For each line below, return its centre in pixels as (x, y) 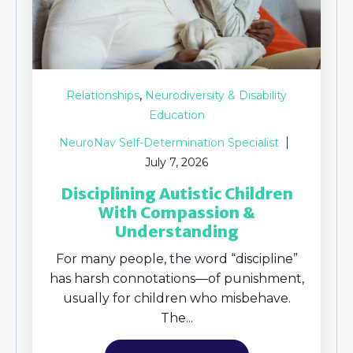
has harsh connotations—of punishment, (176, 278)
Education (176, 115)
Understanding (176, 231)
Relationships (103, 95)
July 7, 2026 (176, 162)
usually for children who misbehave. (176, 298)
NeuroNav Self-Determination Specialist (169, 142)
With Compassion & (176, 212)
